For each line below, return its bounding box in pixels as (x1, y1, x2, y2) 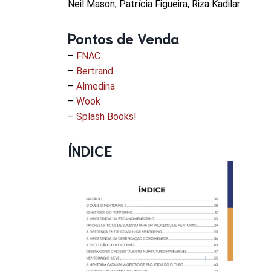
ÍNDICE (68, 140, 113, 160)
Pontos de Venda (68, 27, 180, 47)
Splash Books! (76, 110, 137, 122)
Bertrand (76, 65, 114, 77)
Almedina (76, 80, 116, 92)
